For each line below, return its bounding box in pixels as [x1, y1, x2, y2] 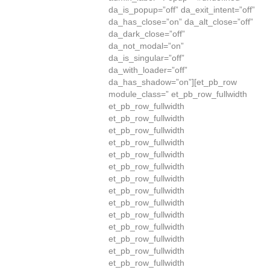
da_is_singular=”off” [108, 53, 184, 63]
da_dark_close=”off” [108, 29, 185, 39]
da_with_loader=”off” [108, 65, 187, 75]
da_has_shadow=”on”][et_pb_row [108, 77, 237, 87]
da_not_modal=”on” [108, 41, 184, 51]
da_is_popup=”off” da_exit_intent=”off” [108, 5, 255, 14]
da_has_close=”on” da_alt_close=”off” [108, 17, 253, 27]
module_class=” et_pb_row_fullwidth [108, 89, 247, 99]
